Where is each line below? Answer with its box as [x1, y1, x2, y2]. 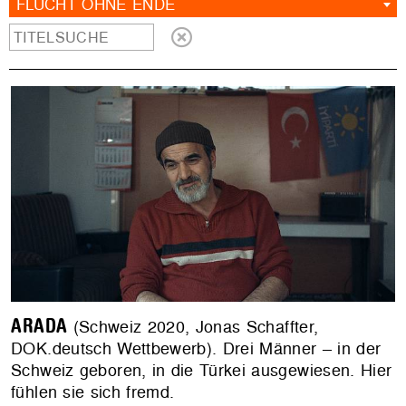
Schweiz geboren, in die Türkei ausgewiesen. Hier [11, 359, 392, 382]
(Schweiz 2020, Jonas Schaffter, [67, 315, 319, 339]
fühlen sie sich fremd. [11, 381, 175, 404]
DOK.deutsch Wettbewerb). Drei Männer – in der [11, 337, 382, 361]
